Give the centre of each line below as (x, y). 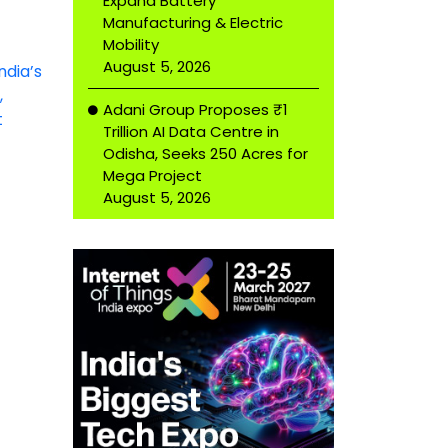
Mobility (131, 44)
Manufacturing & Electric (193, 22)
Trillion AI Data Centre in (191, 131)
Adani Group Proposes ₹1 (195, 109)
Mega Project (152, 175)
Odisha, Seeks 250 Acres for (205, 153)
